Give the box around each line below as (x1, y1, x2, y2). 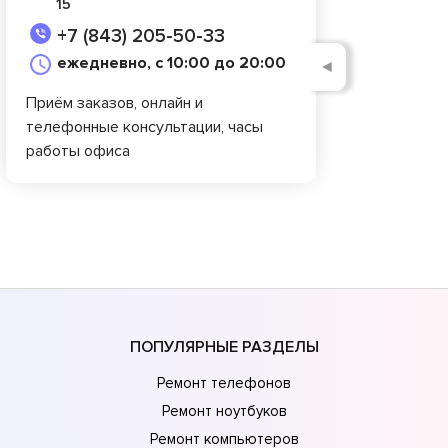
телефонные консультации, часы (26, 117, 263, 138)
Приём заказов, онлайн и (26, 93, 203, 114)
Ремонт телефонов (157, 373, 291, 392)
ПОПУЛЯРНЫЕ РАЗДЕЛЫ (129, 336, 319, 357)
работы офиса (26, 141, 130, 162)
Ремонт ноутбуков (161, 401, 287, 420)
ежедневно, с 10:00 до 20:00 (57, 53, 286, 74)
